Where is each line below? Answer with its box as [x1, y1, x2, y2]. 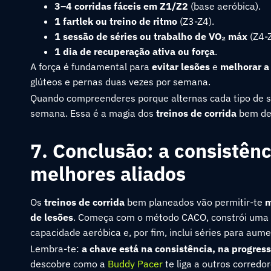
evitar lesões [152, 60, 210, 73]
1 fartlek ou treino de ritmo [54, 15, 177, 27]
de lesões [30, 211, 73, 223]
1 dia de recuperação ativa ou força [54, 45, 215, 57]
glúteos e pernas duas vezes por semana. [30, 76, 211, 88]
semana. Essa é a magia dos [30, 107, 156, 119]
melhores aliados [30, 161, 186, 186]
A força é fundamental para [30, 60, 152, 73]
